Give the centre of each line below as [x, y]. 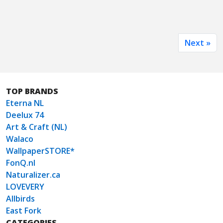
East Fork [24, 211]
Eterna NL [25, 103]
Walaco [20, 139]
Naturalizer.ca [33, 175]
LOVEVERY [25, 187]
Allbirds [20, 199]
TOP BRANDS [32, 91]
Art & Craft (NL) [37, 127]
